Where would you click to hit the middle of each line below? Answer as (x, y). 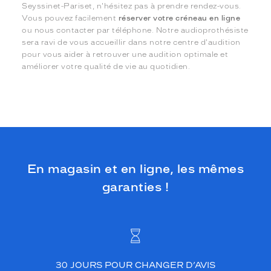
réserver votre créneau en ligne (179, 18)
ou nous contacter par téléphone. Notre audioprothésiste (135, 30)
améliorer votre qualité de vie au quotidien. (106, 66)
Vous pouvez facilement (70, 18)
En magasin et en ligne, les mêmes (135, 168)
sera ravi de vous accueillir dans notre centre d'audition (131, 42)
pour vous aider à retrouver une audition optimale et (125, 54)
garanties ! (135, 187)
